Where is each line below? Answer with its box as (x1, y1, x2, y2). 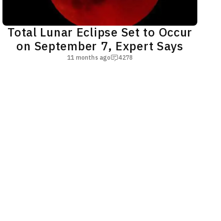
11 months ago (67, 53, 111, 62)
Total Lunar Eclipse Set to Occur (7, 23, 193, 41)
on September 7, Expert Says (16, 37, 184, 55)
